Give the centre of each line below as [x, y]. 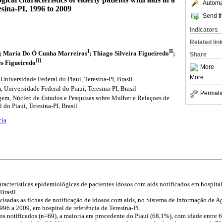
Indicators [204, 30]
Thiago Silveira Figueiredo [131, 53]
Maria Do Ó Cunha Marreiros [45, 53]
